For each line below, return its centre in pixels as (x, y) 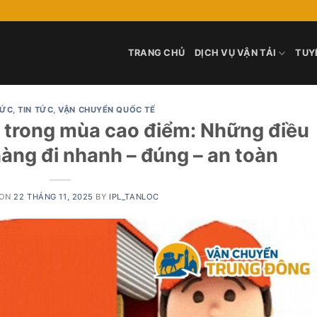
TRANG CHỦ (156, 53)
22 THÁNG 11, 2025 (53, 196)
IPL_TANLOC (134, 196)
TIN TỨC (36, 110)
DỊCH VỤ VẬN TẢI (236, 53)
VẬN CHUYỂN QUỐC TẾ (107, 110)
